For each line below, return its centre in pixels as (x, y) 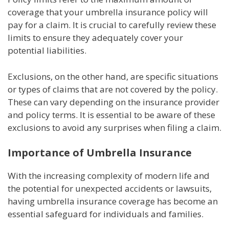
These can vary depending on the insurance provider (113, 102)
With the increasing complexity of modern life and (109, 176)
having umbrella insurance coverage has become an (113, 201)
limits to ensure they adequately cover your (95, 38)
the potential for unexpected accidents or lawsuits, (110, 189)
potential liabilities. (47, 51)
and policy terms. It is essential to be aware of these (111, 114)
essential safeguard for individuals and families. (106, 214)
